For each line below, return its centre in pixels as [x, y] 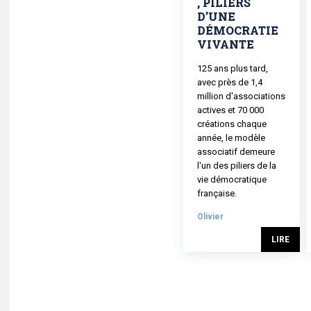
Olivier [210, 216]
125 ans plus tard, [233, 68]
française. [217, 193]
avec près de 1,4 [230, 82]
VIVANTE [226, 44]
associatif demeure [236, 151]
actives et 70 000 [230, 110]
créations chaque [232, 124]
